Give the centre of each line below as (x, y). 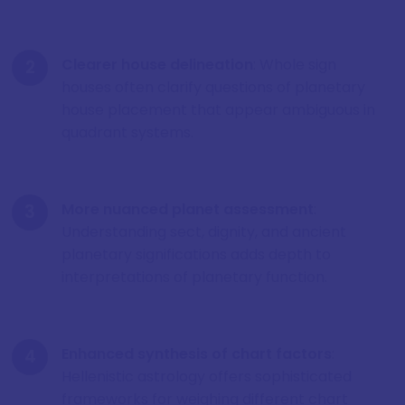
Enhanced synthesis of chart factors (197, 353)
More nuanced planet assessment (188, 209)
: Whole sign (295, 64)
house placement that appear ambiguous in (218, 109)
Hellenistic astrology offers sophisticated (207, 376)
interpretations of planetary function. (194, 277)
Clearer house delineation (157, 64)
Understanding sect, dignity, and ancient (204, 231)
